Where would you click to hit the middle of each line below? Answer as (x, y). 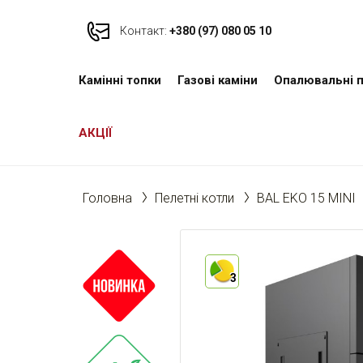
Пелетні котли (194, 198)
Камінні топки (120, 80)
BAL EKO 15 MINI (306, 198)
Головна (107, 198)
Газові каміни (218, 80)
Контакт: (143, 30)
